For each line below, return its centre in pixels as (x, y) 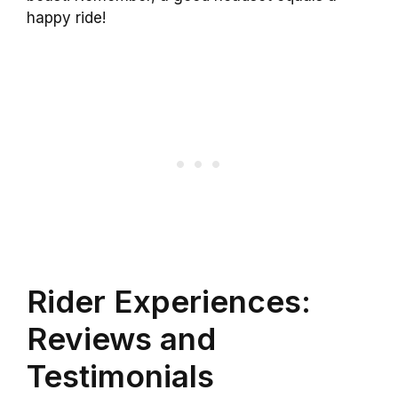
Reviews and (121, 339)
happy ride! (66, 17)
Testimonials (120, 376)
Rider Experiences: (169, 302)
